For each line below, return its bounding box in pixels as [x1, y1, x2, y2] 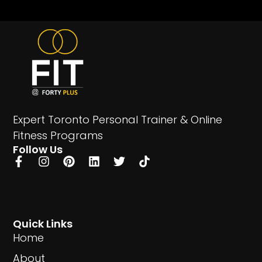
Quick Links [13, 216, 73, 232]
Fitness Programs [13, 128, 104, 143]
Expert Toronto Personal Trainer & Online [13, 112, 223, 127]
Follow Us [13, 142, 63, 157]
